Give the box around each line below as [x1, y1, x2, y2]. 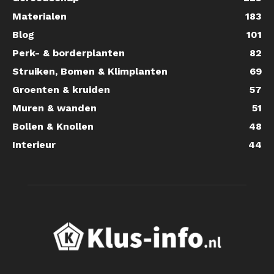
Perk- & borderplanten [12, 47, 125, 59]
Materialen [12, 10, 67, 22]
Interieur [12, 139, 56, 150]
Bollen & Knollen [12, 120, 94, 132]
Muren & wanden [12, 102, 97, 114]
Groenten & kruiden [12, 84, 110, 95]
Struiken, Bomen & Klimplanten [12, 65, 168, 77]
